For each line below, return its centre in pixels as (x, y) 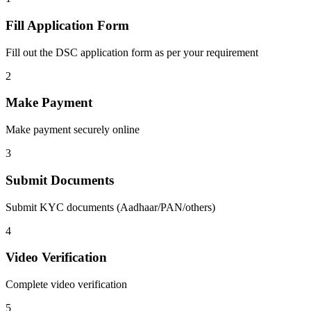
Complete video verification (66, 285)
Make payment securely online (73, 130)
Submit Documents (60, 180)
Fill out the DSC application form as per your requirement (132, 52)
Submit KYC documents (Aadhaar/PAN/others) (110, 207)
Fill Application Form (67, 26)
